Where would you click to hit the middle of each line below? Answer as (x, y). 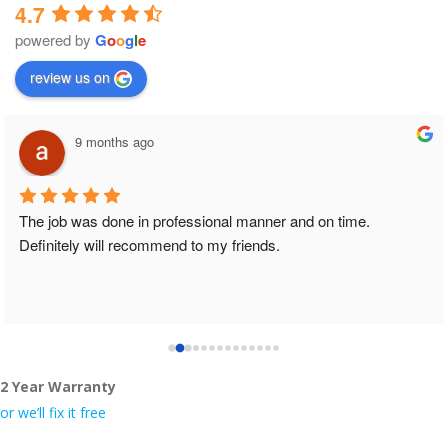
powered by (55, 40)
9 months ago (114, 141)
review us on (70, 76)
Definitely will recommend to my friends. (149, 245)
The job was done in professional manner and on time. (194, 221)
